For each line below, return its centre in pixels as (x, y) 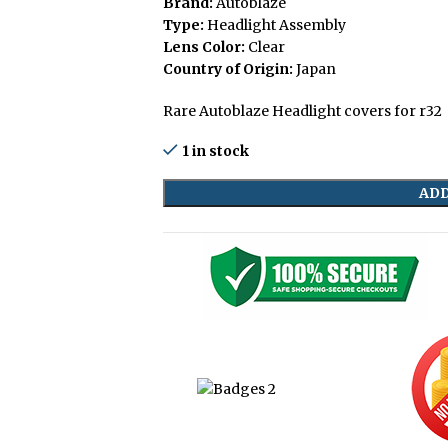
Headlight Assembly (275, 25)
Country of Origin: (228, 69)
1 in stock (215, 151)
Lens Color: (204, 47)
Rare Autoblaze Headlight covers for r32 (302, 111)
